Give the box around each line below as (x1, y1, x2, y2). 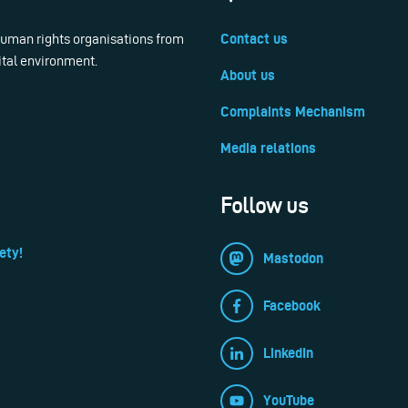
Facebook (262, 298, 321, 314)
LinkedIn (262, 345, 313, 362)
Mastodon (262, 250, 323, 267)
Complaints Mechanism (220, 104, 365, 120)
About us (220, 67, 275, 84)
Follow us (220, 194, 308, 219)
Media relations (220, 140, 316, 157)
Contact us (220, 31, 288, 47)
